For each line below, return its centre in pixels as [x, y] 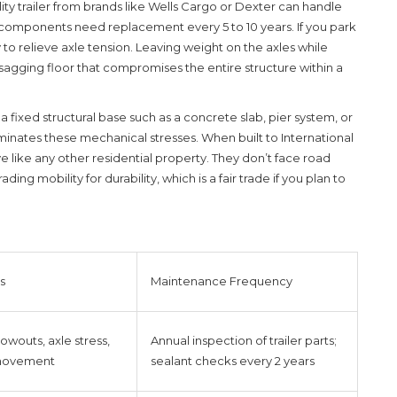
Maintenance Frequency [222, 280]
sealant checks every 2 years [233, 360]
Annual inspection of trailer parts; [244, 340]
